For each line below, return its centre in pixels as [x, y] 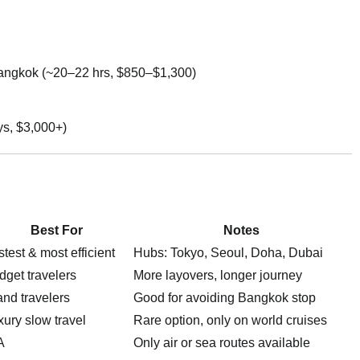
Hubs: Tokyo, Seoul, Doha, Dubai [228, 253]
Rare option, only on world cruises [230, 321]
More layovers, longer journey [218, 276]
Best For [57, 231]
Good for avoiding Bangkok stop [225, 298]
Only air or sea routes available [222, 343]
